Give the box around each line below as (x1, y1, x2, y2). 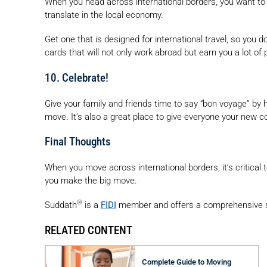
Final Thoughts (45, 135, 111, 149)
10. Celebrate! (45, 71, 108, 85)
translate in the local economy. (45, 10, 163, 21)
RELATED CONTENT (45, 223, 132, 237)
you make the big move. (45, 175, 137, 186)
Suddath (45, 199, 77, 210)
